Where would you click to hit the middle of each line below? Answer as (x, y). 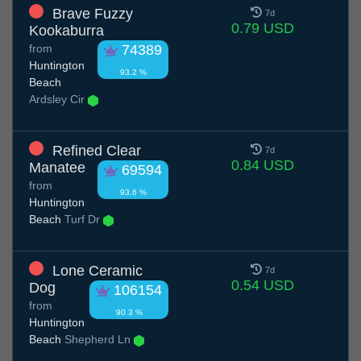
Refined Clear (97, 151)
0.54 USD (262, 286)
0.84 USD (262, 166)
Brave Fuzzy (93, 14)
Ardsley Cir (58, 100)
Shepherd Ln (98, 340)
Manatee (57, 168)
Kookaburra (66, 31)
